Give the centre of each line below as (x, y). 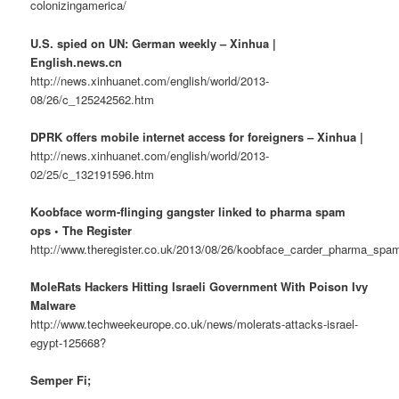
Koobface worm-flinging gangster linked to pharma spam (188, 211)
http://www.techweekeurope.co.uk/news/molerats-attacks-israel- (195, 323)
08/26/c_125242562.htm (93, 99)
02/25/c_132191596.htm (93, 174)
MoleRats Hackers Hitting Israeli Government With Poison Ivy (199, 286)
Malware (53, 305)
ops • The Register (81, 230)
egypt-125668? (69, 342)
